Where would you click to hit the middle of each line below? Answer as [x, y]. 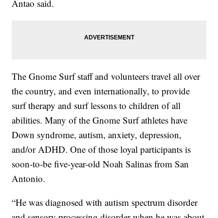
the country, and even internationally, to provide [101, 91]
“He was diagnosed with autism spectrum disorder [105, 202]
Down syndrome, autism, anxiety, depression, [97, 135]
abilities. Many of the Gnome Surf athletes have [100, 120]
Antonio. [29, 179]
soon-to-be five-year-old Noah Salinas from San [100, 164]
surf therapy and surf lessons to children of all [96, 106]
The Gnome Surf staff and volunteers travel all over [106, 76]
